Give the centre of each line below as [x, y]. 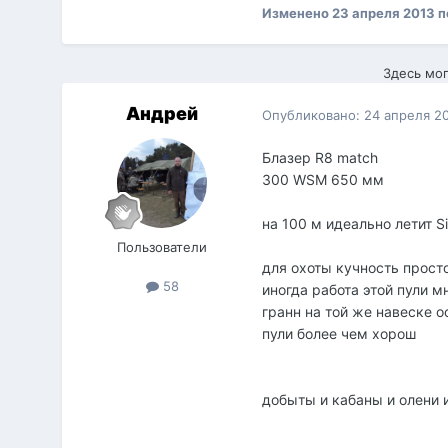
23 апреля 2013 [384, 13]
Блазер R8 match [320, 158]
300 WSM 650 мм [323, 180]
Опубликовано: [313, 114]
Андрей [162, 114]
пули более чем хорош [339, 334]
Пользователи [162, 247]
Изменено [297, 13]
